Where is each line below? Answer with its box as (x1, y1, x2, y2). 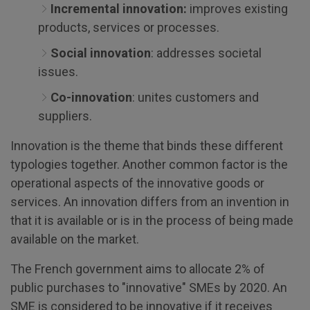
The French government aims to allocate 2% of (10, 262, 265, 276)
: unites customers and (132, 90, 259, 104)
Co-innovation (51, 90, 132, 104)
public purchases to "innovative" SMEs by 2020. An (10, 280, 287, 295)
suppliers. (38, 109, 92, 123)
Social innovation (51, 46, 151, 60)
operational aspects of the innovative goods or (10, 176, 264, 190)
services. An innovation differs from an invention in (10, 194, 289, 209)
